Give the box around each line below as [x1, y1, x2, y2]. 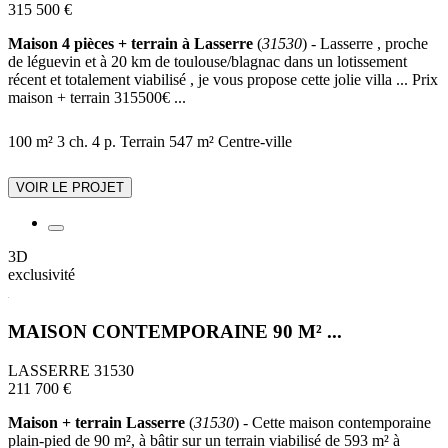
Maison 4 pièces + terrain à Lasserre [8, 35, 253, 53]
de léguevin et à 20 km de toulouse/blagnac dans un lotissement [8, 53, 407, 71]
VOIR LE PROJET [16, 180, 124, 196]
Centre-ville [218, 133, 292, 151]
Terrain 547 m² [120, 133, 214, 151]
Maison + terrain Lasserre [8, 413, 185, 431]
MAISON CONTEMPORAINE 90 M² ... [8, 320, 342, 342]
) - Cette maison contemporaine [234, 413, 431, 431]
